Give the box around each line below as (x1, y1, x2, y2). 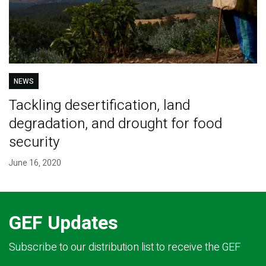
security (8, 132, 59, 153)
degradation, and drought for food (8, 113, 222, 135)
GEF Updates (9, 209, 118, 237)
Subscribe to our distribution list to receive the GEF (9, 239, 240, 256)
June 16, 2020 (8, 157, 61, 170)
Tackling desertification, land (8, 95, 190, 116)
